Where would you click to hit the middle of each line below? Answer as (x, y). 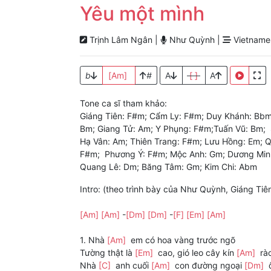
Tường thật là (107, 253)
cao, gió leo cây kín (196, 253)
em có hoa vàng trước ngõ (182, 240)
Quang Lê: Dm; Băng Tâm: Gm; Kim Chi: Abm (168, 167)
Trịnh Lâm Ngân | (124, 40)
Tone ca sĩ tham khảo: (123, 103)
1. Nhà (93, 240)
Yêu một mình (142, 14)
